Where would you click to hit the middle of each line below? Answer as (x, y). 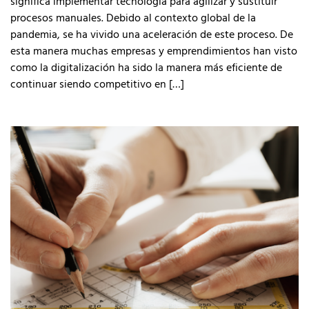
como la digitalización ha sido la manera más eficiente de (146, 67)
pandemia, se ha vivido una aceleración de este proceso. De (152, 34)
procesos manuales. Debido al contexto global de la (133, 17)
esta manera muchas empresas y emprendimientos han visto (154, 50)
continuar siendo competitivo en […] (97, 83)
